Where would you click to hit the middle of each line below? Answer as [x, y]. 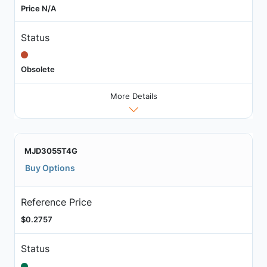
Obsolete [38, 69]
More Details [133, 96]
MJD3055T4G [51, 150]
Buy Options [50, 167]
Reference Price [56, 202]
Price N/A [38, 8]
